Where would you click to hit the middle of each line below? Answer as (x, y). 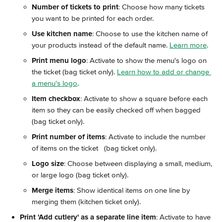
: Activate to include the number (156, 137)
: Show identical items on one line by (133, 190)
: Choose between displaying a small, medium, (139, 164)
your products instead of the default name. (101, 45)
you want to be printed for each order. (93, 18)
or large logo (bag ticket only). (80, 175)
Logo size (48, 164)
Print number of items (68, 137)
